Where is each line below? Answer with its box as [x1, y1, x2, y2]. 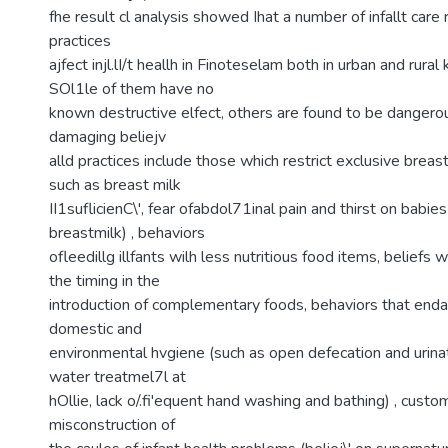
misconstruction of [49, 414, 175, 436]
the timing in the [49, 270, 160, 292]
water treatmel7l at [49, 366, 186, 388]
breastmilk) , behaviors [49, 222, 205, 244]
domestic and [49, 318, 142, 340]
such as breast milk [49, 174, 181, 196]
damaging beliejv [49, 126, 166, 148]
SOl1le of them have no [49, 78, 214, 100]
